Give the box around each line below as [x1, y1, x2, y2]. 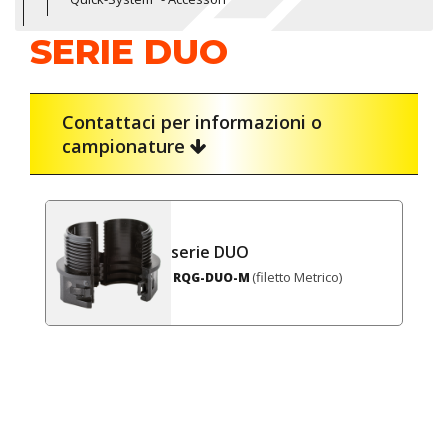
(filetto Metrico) [251, 268, 342, 287]
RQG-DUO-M [172, 268, 250, 286]
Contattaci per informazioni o [62, 109, 322, 134]
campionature [62, 133, 190, 158]
